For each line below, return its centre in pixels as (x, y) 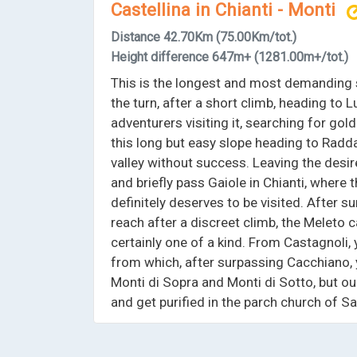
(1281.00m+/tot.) (302, 57)
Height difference (160, 57)
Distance (136, 37)
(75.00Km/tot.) (257, 37)
